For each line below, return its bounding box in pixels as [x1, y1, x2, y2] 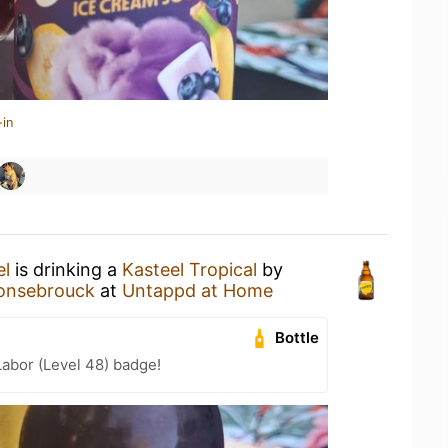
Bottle [275, 328, 320, 347]
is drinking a [10, 259, 122, 280]
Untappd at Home [122, 280, 273, 301]
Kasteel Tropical [122, 259, 257, 280]
